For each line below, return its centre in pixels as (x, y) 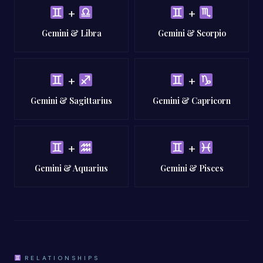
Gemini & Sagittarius (71, 101)
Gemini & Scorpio (192, 33)
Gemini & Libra (71, 33)
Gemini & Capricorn (192, 101)
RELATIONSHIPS (60, 258)
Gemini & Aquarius (71, 168)
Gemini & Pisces (192, 168)
